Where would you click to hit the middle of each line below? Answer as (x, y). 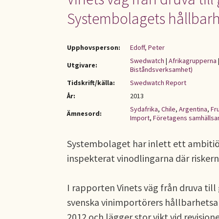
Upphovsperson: (94, 47)
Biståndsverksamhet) (161, 69)
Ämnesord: (84, 113)
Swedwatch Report (158, 83)
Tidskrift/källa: (91, 83)
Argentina (193, 109)
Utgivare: (82, 65)
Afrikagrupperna (193, 61)
